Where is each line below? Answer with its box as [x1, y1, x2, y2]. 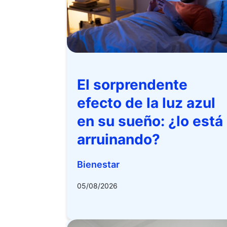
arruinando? [77, 131, 160, 148]
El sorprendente [77, 76, 187, 93]
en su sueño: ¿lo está [77, 112, 223, 130]
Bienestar [77, 159, 120, 170]
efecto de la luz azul [77, 94, 215, 111]
